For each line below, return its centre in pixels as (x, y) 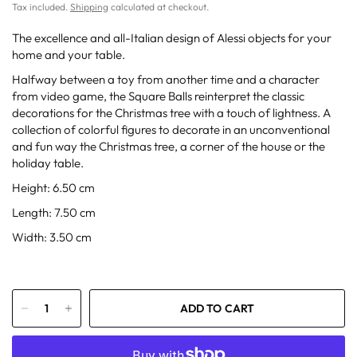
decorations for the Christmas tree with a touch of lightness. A (172, 113)
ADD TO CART (217, 309)
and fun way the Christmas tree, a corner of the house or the (169, 147)
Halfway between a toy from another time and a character (166, 80)
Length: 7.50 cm (54, 213)
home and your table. (69, 55)
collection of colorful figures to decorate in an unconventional (171, 130)
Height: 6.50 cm (54, 188)
